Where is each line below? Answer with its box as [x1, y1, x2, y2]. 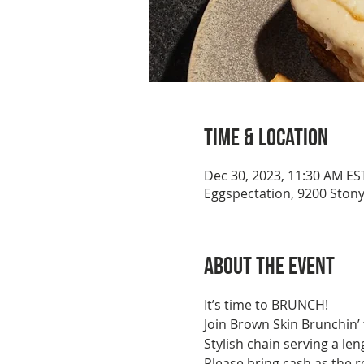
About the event [203, 252, 335, 281]
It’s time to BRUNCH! [203, 296, 328, 314]
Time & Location [203, 123, 328, 153]
